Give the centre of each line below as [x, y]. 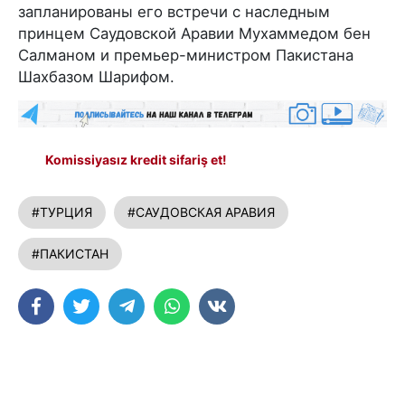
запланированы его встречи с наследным [174, 11]
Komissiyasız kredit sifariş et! [136, 159]
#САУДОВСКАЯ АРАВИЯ [201, 212]
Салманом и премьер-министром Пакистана [186, 55]
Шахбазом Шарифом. [96, 76]
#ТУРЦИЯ [62, 212]
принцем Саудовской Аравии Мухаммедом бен [194, 33]
